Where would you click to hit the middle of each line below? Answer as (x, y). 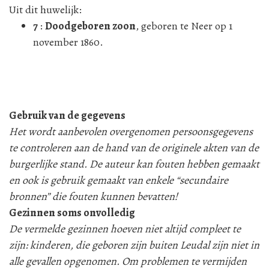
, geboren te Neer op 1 (184, 26)
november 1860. (68, 42)
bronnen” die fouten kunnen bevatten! (93, 196)
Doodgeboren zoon (90, 26)
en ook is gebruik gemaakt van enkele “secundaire (119, 180)
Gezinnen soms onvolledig (72, 212)
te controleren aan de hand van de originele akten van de (134, 147)
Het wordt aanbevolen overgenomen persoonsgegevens (131, 131)
